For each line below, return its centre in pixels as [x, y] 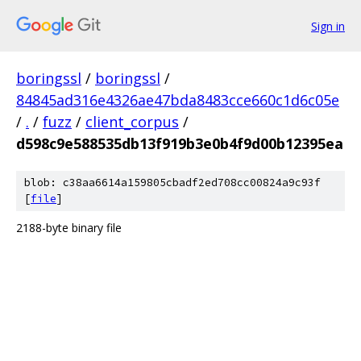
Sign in [328, 26]
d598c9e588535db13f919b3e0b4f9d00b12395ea [180, 143]
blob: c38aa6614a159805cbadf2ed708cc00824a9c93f [172, 183]
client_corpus [132, 122]
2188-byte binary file [69, 228]
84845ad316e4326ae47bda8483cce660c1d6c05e [178, 100]
